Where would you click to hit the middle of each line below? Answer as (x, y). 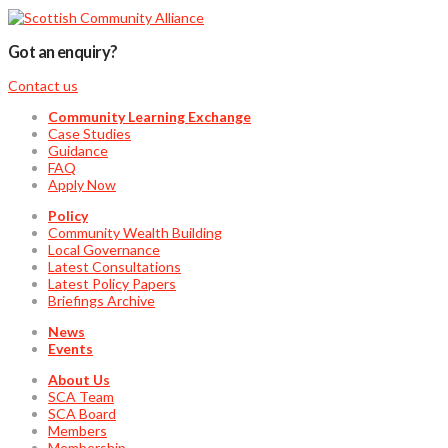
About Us (79, 380)
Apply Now (82, 185)
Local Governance (104, 250)
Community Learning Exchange (149, 117)
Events (70, 349)
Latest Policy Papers (112, 284)
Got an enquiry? (63, 51)
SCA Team (81, 397)
